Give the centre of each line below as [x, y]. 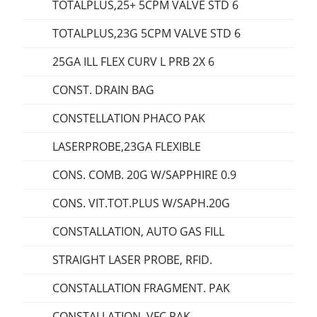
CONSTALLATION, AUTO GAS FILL [138, 231]
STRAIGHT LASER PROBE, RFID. [132, 260]
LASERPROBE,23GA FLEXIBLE [127, 146]
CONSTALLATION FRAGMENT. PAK [141, 288]
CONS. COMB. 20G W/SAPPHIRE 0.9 [144, 175]
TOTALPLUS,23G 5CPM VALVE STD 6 [146, 33]
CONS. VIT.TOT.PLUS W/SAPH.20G [141, 203]
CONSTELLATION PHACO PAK [129, 118]
